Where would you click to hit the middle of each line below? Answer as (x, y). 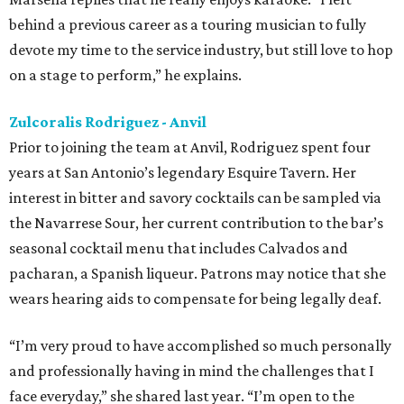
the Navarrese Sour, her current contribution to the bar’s (196, 223)
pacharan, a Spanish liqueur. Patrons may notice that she (197, 274)
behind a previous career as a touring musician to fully (188, 25)
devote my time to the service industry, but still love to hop (201, 50)
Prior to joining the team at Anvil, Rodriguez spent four (190, 147)
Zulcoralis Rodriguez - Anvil (108, 122)
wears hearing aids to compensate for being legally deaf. (195, 299)
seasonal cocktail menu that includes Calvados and (179, 248)
